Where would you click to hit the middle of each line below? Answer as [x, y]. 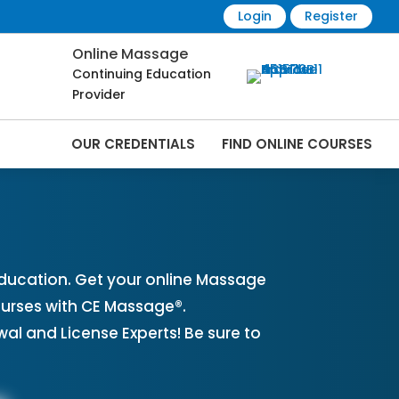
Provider [99, 95]
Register [331, 16]
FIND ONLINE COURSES [297, 144]
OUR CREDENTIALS [133, 144]
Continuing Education [142, 74]
